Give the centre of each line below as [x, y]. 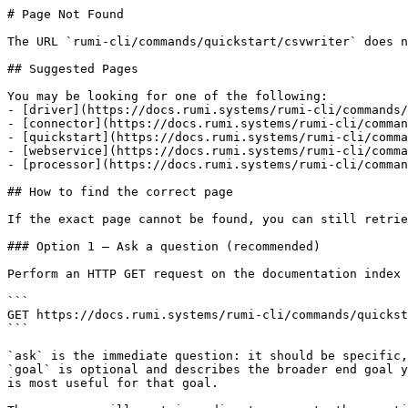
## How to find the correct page [120, 192]
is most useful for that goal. [113, 383]
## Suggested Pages [73, 69]
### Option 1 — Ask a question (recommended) [164, 246]
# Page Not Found [66, 14]
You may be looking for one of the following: [168, 96]
